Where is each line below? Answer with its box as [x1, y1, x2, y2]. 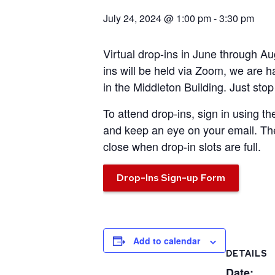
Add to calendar [133, 234, 200, 247]
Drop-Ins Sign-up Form [117, 171, 225, 185]
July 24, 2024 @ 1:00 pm [103, 11, 211, 26]
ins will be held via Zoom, [103, 62, 230, 79]
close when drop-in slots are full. [103, 138, 261, 155]
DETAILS [226, 248, 268, 260]
